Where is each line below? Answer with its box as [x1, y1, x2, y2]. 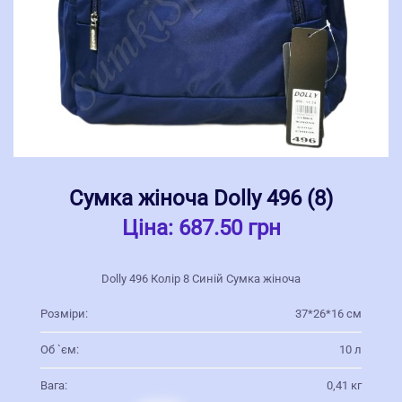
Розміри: [40, 306, 88, 320]
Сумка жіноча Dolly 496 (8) [69, 185, 333, 211]
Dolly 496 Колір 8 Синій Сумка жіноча [101, 271, 301, 285]
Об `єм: [40, 342, 79, 356]
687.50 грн [178, 214, 281, 240]
